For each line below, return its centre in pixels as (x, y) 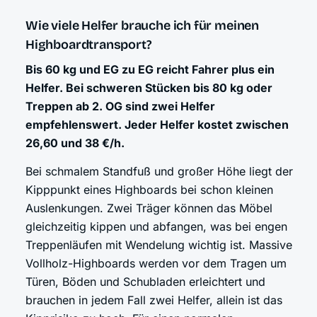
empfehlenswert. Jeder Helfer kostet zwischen (157, 125)
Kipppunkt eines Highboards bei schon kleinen (149, 190)
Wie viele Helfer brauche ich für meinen (142, 26)
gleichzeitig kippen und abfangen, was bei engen (156, 227)
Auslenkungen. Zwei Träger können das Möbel (149, 208)
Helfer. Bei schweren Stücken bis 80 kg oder (149, 88)
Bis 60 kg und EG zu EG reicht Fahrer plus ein (150, 70)
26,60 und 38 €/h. (75, 143)
